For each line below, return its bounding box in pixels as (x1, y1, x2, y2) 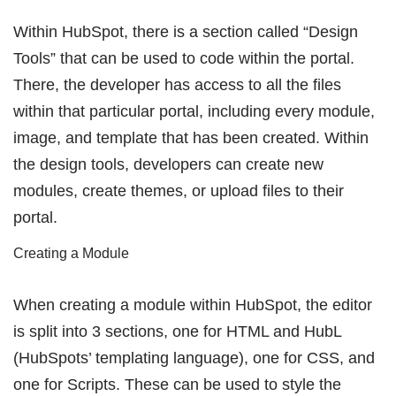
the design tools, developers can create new (13, 155, 324, 173)
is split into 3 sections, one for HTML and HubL (13, 322, 341, 340)
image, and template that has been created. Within (13, 128, 369, 147)
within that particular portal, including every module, (13, 102, 375, 120)
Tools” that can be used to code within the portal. (13, 49, 354, 67)
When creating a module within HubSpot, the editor (13, 295, 372, 314)
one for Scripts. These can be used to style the (13, 375, 341, 393)
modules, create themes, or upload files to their (13, 181, 344, 200)
